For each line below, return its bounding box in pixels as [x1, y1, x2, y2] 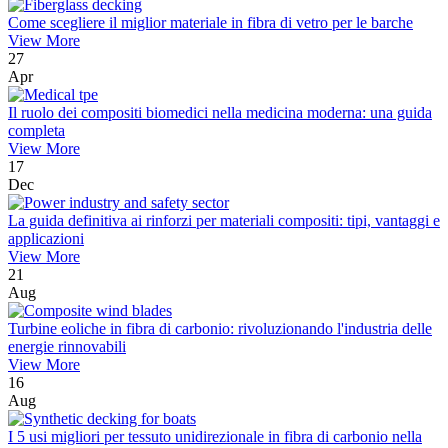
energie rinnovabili [8, 338, 126, 356]
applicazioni [8, 230, 84, 248]
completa [8, 122, 65, 140]
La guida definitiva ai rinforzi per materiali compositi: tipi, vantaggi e [8, 212, 440, 230]
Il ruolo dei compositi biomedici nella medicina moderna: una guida [8, 104, 432, 122]
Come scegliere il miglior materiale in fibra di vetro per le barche [8, 14, 413, 32]
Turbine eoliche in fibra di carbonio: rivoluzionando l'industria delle [8, 320, 432, 338]
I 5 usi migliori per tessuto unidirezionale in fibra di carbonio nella [8, 428, 422, 446]
